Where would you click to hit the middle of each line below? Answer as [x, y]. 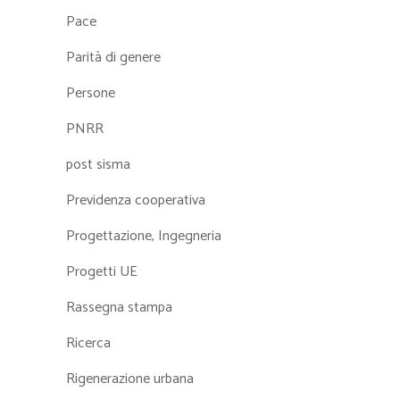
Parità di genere [113, 58]
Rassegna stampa [119, 308]
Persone [91, 93]
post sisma [98, 165]
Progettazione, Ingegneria [144, 236]
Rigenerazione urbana [130, 379]
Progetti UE [102, 272]
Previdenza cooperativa [136, 200]
